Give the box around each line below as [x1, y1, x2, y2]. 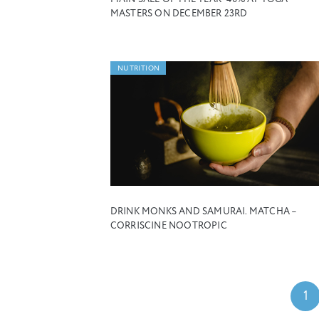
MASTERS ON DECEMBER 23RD [110, 9, 248, 19]
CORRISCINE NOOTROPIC [110, 221, 227, 231]
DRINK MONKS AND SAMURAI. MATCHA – [110, 207, 297, 217]
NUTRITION [117, 65, 160, 73]
